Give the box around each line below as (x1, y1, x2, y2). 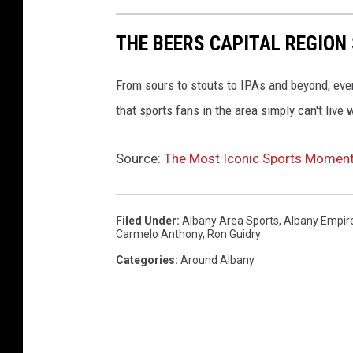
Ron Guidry (207, 227, 261, 240)
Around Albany (180, 253, 255, 266)
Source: (116, 150, 164, 166)
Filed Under (116, 214, 176, 227)
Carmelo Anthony (116, 227, 203, 240)
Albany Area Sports (182, 214, 279, 227)
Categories (116, 253, 175, 266)
